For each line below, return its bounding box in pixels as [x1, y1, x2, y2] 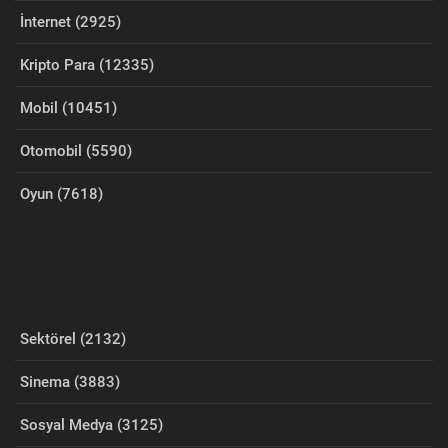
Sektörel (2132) [20, 330, 126, 349]
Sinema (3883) [20, 373, 120, 392]
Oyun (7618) [20, 185, 103, 204]
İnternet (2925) [20, 13, 121, 32]
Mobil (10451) [20, 99, 117, 118]
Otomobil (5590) [20, 142, 132, 161]
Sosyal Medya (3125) [20, 416, 163, 435]
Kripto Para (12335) [20, 56, 154, 75]
